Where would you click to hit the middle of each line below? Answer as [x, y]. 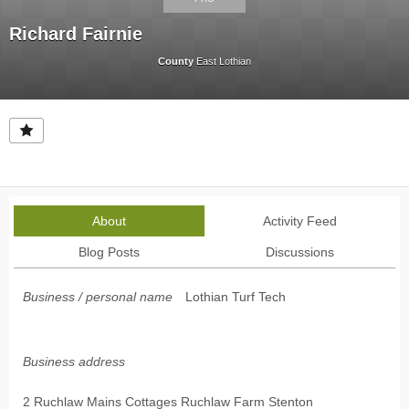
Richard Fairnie [76, 34]
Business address [74, 362]
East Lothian [222, 62]
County [176, 62]
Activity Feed [300, 221]
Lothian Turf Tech [236, 297]
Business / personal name [98, 297]
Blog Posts [109, 252]
